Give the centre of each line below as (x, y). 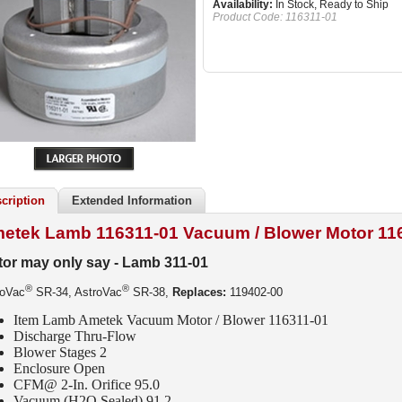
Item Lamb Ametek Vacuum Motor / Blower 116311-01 (171, 320)
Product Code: (248, 17)
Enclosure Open (59, 369)
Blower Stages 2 (60, 353)
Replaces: (199, 293)
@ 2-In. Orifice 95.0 (102, 385)
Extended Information (132, 201)
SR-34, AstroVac (77, 293)
